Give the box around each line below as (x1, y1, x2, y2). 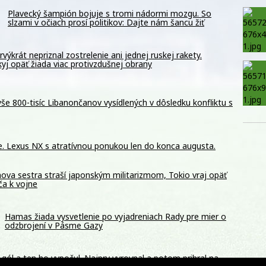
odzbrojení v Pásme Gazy (5, 220, 103, 232)
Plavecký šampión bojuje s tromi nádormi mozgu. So (8, 7, 211, 19)
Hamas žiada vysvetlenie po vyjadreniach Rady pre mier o (5, 211, 226, 223)
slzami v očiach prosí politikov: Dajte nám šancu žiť (8, 16, 204, 28)
